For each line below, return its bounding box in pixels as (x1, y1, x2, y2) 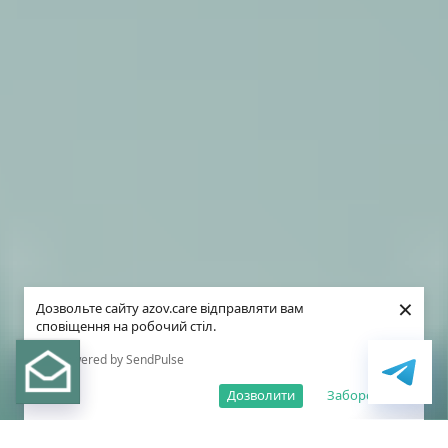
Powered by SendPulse (58, 350, 184, 368)
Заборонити (327, 386, 404, 404)
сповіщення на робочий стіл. (36, 317, 216, 335)
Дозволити (227, 386, 295, 404)
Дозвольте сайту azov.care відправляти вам (36, 299, 304, 317)
